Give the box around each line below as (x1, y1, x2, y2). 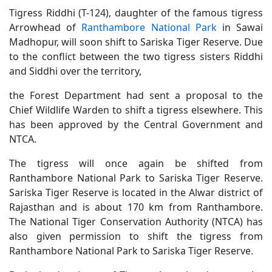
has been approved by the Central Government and (9, 118, 263, 132)
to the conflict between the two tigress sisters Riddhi (9, 50, 263, 64)
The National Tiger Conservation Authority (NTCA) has (9, 215, 263, 229)
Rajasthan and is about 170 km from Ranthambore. (9, 200, 263, 214)
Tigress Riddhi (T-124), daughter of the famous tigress (9, 6, 263, 20)
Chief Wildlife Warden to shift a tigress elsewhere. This (9, 103, 263, 117)
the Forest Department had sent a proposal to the (9, 89, 263, 103)
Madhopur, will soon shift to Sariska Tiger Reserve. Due (9, 35, 263, 49)
